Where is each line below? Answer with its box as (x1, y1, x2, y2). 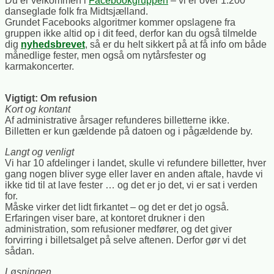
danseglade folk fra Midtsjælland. (5, 6, 148, 17)
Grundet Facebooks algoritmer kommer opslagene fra (5, 17, 235, 28)
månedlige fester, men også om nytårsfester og (5, 50, 206, 61)
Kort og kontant (5, 104, 70, 115)
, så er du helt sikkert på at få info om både (85, 39, 267, 50)
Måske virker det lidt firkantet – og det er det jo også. (5, 202, 229, 213)
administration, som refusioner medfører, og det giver (5, 224, 232, 235)
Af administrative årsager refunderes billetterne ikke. (5, 115, 229, 126)
